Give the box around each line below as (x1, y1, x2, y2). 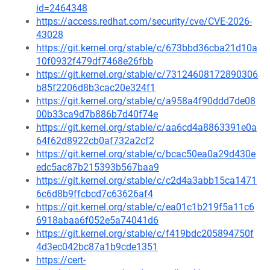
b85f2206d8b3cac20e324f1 (36, 82, 155, 93)
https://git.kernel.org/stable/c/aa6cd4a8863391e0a (36, 122, 257, 133)
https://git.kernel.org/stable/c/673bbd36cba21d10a (36, 42, 257, 54)
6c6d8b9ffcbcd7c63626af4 (36, 188, 153, 199)
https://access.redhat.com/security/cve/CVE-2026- (36, 16, 252, 27)
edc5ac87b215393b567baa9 (36, 162, 159, 173)
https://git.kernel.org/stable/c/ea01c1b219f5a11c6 (36, 201, 254, 213)
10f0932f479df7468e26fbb (36, 55, 153, 67)
